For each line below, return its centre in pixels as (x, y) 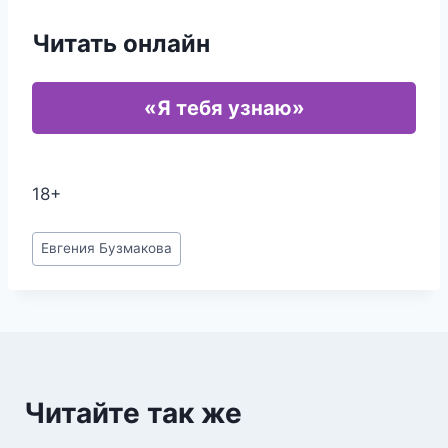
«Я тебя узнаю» (224, 108)
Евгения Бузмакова (107, 248)
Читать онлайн (121, 43)
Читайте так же (133, 412)
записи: (63, 265)
